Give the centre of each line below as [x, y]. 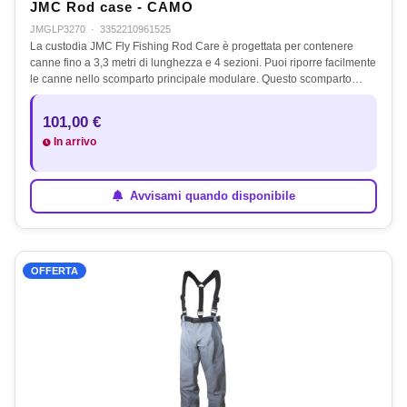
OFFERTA [55, 270]
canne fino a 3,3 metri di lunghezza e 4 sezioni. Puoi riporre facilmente [203, 62]
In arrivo [74, 141]
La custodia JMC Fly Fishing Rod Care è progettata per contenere [192, 46]
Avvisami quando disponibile [210, 196]
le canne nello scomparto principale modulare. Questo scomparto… [196, 79]
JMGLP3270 [58, 29]
